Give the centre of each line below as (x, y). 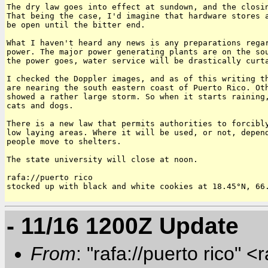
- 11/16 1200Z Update (123, 226)
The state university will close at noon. (102, 159)
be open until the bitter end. (76, 25)
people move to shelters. (64, 141)
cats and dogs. (40, 106)
